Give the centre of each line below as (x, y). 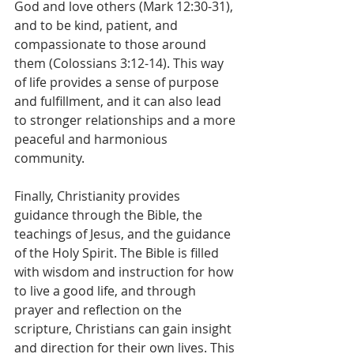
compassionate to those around (112, 44)
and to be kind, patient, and (98, 25)
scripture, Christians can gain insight (124, 329)
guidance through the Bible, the (110, 215)
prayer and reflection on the (100, 310)
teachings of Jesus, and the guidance (124, 234)
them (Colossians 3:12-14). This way (121, 63)
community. (49, 158)
